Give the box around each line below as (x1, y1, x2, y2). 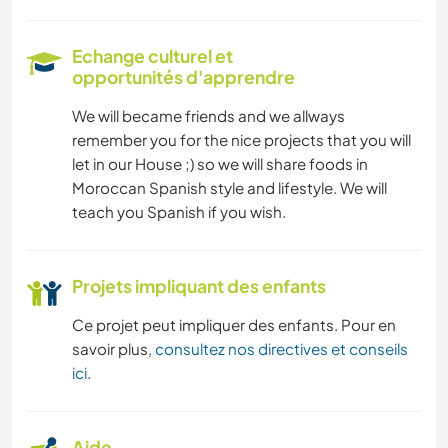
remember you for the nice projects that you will (72, 130, 411, 150)
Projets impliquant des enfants (72, 275, 326, 298)
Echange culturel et (72, 45, 233, 68)
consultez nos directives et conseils (155, 339, 408, 359)
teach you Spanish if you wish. (72, 202, 286, 222)
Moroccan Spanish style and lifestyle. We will (72, 178, 387, 198)
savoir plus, (72, 339, 155, 359)
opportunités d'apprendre (72, 66, 295, 89)
